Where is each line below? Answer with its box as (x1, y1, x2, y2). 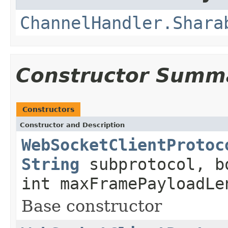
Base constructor (21, 196, 162, 215)
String (21, 155, 79, 174)
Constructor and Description (20, 121, 125, 129)
